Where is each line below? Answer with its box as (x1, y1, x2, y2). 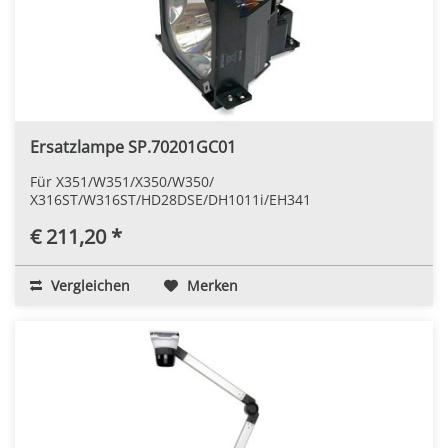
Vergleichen (47, 275, 130, 295)
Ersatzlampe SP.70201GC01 (30, 135, 236, 158)
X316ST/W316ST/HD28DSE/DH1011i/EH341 (30, 189, 311, 209)
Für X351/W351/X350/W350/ (30, 171, 214, 191)
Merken (187, 275, 238, 295)
